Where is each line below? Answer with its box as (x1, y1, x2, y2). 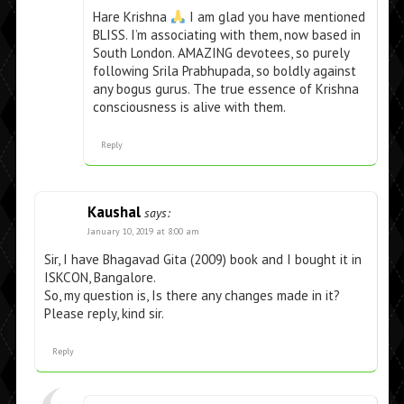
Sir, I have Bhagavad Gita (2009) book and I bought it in (43, 251, 362, 269)
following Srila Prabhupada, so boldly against (92, 62, 356, 80)
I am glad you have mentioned (185, 8, 365, 26)
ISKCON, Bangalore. (43, 269, 156, 287)
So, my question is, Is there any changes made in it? (43, 287, 340, 305)
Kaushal (87, 202, 141, 223)
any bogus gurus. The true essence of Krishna (92, 80, 359, 98)
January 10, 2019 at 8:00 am (87, 225, 199, 238)
